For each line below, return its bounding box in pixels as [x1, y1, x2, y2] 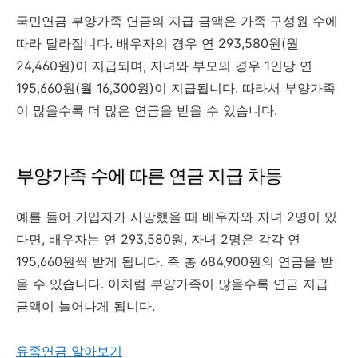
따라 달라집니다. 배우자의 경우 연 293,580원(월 [16, 34, 299, 51]
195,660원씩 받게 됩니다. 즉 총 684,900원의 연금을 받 [16, 253, 333, 269]
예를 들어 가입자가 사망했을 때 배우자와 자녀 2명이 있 [16, 208, 337, 225]
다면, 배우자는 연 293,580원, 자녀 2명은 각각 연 [16, 230, 300, 247]
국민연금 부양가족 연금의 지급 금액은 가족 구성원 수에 [16, 12, 338, 29]
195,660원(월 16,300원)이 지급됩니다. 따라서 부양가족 [16, 79, 336, 96]
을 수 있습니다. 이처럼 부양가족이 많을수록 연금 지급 [16, 275, 328, 292]
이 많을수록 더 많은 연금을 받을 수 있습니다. [16, 101, 277, 118]
